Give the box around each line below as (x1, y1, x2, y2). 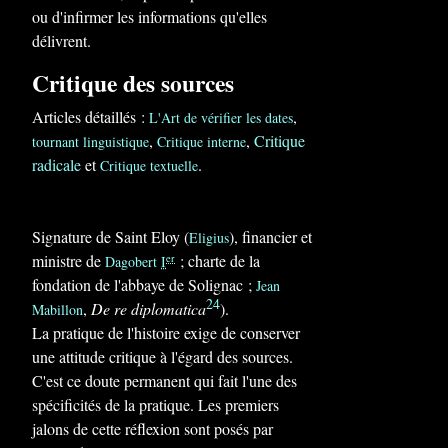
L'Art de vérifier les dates (149, 108, 293, 127)
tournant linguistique (32, 132, 149, 151)
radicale (32, 154, 81, 175)
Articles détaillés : (32, 106, 149, 127)
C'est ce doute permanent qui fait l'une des (32, 370, 297, 391)
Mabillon (32, 300, 83, 319)
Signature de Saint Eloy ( (32, 226, 189, 247)
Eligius (189, 228, 229, 247)
